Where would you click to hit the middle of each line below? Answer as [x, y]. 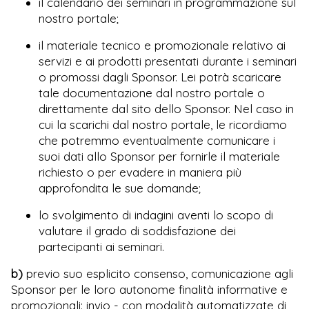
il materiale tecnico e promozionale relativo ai [162, 45]
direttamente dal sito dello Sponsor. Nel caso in [166, 108]
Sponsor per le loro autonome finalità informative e [149, 289]
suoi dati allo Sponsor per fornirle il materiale [159, 156]
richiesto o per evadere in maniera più [140, 172]
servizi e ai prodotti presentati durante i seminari [168, 61]
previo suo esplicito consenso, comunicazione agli [158, 273]
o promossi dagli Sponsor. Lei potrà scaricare [160, 77]
